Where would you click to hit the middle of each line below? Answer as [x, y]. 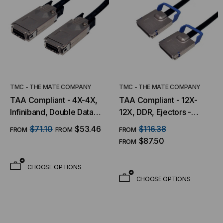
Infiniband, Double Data [52, 112]
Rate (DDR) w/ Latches [50, 124]
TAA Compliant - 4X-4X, [54, 100]
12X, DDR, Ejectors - [155, 112]
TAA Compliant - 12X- [158, 100]
